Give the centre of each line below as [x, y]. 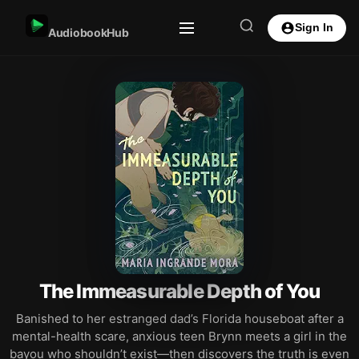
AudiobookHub [89, 32]
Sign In [314, 28]
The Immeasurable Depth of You [179, 291]
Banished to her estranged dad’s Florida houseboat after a [179, 319]
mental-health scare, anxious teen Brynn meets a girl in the [179, 336]
